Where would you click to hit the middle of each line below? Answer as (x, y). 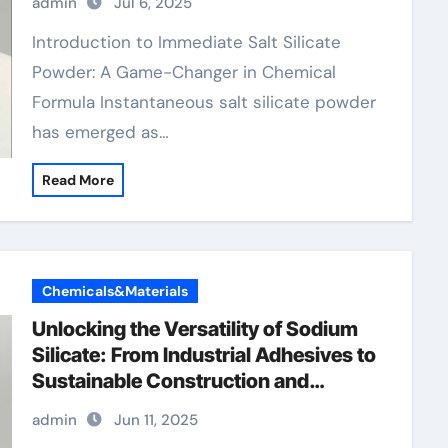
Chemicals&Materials (114, 291)
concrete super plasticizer (152, 16)
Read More (77, 180)
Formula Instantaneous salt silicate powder (203, 102)
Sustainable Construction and (170, 381)
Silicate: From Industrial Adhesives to (203, 355)
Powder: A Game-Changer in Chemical (183, 72)
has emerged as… (100, 132)
